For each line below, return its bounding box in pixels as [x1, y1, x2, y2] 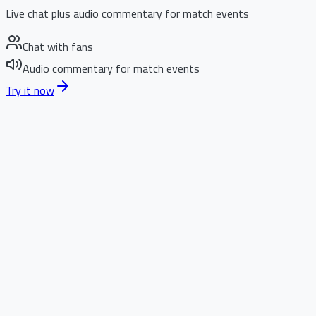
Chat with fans [23, 36, 93, 57]
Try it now [6, 80, 54, 101]
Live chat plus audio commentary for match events [6, 3, 249, 24]
